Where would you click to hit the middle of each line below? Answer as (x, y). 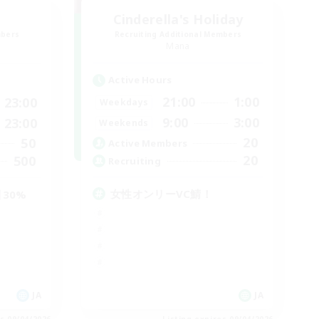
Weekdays (124, 102)
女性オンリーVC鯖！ (161, 194)
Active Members (148, 143)
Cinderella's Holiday (178, 19)
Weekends (124, 122)
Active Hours (140, 80)
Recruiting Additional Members (178, 34)
